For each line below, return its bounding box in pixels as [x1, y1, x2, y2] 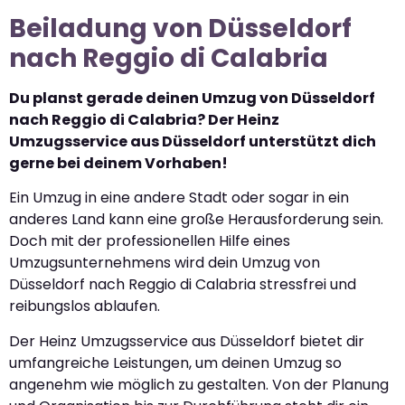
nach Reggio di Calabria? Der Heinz [9, 109, 279, 130]
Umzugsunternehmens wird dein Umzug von [9, 252, 320, 274]
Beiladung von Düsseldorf [9, 11, 352, 46]
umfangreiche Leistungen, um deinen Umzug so [9, 352, 342, 373]
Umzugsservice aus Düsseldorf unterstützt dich [9, 131, 376, 152]
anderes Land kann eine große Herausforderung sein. [9, 209, 383, 231]
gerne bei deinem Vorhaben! [9, 153, 228, 174]
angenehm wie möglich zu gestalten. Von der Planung [9, 373, 389, 395]
